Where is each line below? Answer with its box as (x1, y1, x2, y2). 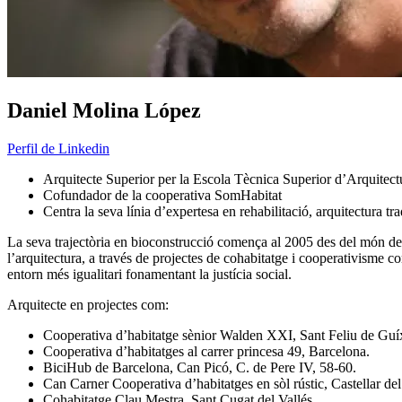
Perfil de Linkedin (7, 141, 109, 157)
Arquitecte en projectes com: (7, 297, 169, 313)
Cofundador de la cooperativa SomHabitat (43, 188, 282, 204)
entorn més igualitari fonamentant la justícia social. (7, 267, 292, 283)
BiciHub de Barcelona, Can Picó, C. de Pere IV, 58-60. (43, 360, 356, 376)
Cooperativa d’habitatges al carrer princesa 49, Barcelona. (43, 344, 370, 360)
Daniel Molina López (7, 99, 201, 123)
